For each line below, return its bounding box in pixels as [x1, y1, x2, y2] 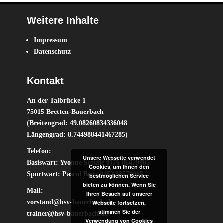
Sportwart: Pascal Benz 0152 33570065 [27, 170, 143, 178]
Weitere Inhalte [27, 14, 99, 26]
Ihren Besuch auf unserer [86, 190, 152, 197]
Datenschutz [34, 47, 71, 55]
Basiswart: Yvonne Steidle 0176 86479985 [27, 158, 150, 166]
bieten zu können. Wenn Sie [82, 181, 156, 188]
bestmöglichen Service [89, 172, 149, 179]
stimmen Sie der [98, 208, 140, 215]
